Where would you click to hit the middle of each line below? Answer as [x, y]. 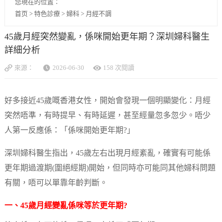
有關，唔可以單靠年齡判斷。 [56, 183]
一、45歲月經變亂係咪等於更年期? [66, 206]
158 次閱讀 [118, 68]
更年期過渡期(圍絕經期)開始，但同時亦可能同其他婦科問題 [110, 168]
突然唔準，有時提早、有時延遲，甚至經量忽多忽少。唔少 [107, 115]
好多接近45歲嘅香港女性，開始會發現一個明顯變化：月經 [107, 101]
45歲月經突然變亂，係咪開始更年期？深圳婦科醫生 [107, 37]
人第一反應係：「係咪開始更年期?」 [69, 130]
